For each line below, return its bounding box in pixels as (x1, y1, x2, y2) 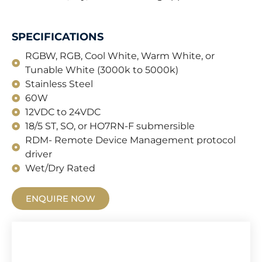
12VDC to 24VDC (25, 106, 101, 118)
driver (25, 149, 52, 160)
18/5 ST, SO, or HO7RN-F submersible (25, 120, 195, 132)
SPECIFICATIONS (12, 30, 104, 43)
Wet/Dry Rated (25, 163, 95, 174)
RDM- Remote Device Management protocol (25, 135, 236, 146)
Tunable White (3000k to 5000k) (25, 64, 178, 75)
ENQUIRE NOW (26, 193, 95, 204)
